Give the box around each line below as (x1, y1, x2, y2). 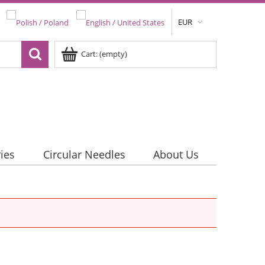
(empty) (99, 49, 127, 59)
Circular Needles (43, 147, 125, 162)
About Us (153, 147, 199, 162)
